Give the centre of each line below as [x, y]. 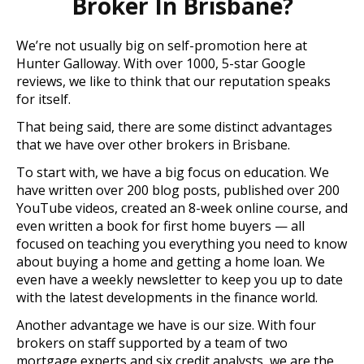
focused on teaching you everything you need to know [182, 244]
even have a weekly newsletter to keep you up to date [180, 280]
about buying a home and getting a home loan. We [171, 262]
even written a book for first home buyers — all [160, 226]
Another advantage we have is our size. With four [166, 325]
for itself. [43, 100]
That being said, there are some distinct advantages [174, 127]
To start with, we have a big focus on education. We [173, 173]
